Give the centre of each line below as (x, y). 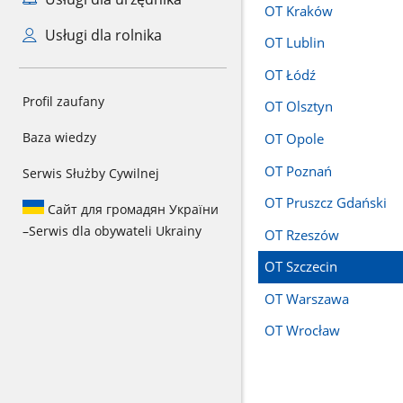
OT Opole (294, 139)
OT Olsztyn (298, 107)
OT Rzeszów (301, 234)
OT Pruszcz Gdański (325, 203)
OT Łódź (290, 74)
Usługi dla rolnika (101, 35)
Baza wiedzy (59, 137)
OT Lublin (294, 43)
